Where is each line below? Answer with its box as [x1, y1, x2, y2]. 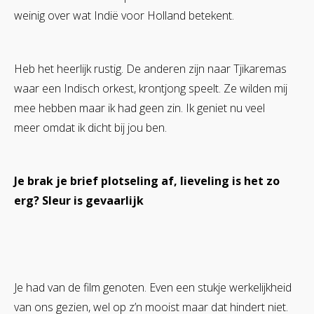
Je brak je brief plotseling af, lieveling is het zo [14, 172, 280, 189]
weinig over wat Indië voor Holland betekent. [14, 7, 234, 23]
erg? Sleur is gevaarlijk [14, 192, 144, 208]
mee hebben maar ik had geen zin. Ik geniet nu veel [14, 100, 265, 116]
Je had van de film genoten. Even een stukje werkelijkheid [14, 279, 292, 295]
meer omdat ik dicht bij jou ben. [14, 119, 167, 135]
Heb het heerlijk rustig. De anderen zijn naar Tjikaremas [14, 60, 287, 76]
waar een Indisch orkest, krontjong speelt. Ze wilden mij [14, 80, 287, 96]
